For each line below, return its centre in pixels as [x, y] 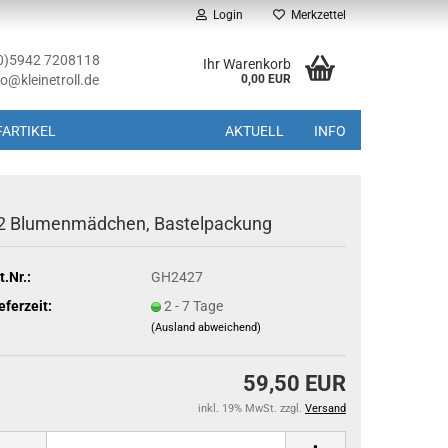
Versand [325, 408]
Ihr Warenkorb [247, 64]
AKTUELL [254, 131]
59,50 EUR [294, 383]
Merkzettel [315, 15]
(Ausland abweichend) [206, 327]
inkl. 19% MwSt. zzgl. [251, 408]
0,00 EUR [266, 79]
